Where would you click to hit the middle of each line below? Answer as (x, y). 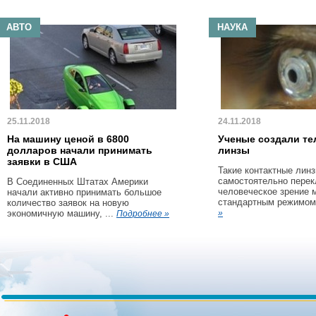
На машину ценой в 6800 (68, 139)
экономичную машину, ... (62, 213)
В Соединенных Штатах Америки (78, 182)
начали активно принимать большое (84, 192)
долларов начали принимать (80, 150)
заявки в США (42, 162)
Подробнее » (143, 214)
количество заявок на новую (68, 203)
